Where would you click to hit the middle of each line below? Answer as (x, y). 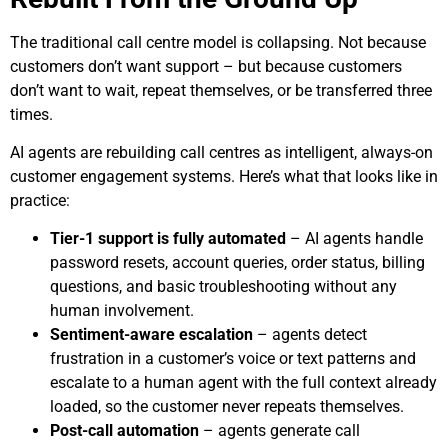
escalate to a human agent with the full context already (243, 383)
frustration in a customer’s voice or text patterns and (233, 359)
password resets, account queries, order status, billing (237, 263)
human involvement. (122, 311)
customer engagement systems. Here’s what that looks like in (224, 176)
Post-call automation (124, 431)
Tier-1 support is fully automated (170, 239)
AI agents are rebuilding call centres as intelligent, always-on (221, 152)
